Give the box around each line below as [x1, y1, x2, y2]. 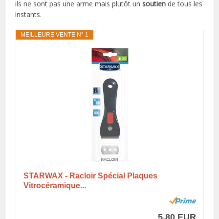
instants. [15, 9, 42, 19]
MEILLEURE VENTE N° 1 [20, 31, 88, 38]
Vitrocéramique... [23, 181, 86, 190]
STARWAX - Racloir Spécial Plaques [23, 171, 157, 180]
